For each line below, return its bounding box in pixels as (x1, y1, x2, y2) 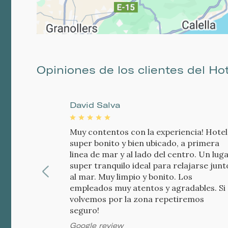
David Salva (70, 100, 120, 110)
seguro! (70, 205, 99, 216)
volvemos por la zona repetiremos (70, 194, 204, 205)
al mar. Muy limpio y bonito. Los (70, 172, 192, 182)
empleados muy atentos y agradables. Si (70, 183, 225, 193)
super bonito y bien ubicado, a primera (70, 138, 219, 149)
